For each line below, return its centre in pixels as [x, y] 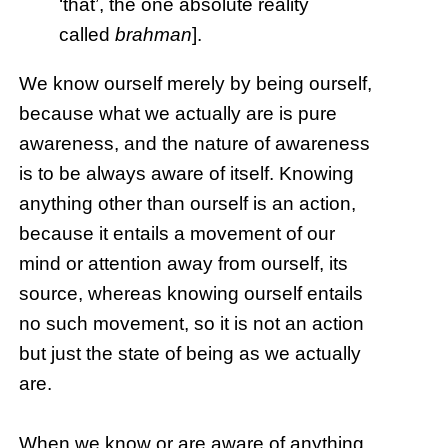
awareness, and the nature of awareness [195, 144]
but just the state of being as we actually [190, 354]
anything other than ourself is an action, [188, 204]
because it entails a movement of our [177, 234]
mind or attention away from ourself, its [184, 264]
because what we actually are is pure [178, 114]
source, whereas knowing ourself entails [191, 294]
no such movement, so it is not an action [192, 324]
